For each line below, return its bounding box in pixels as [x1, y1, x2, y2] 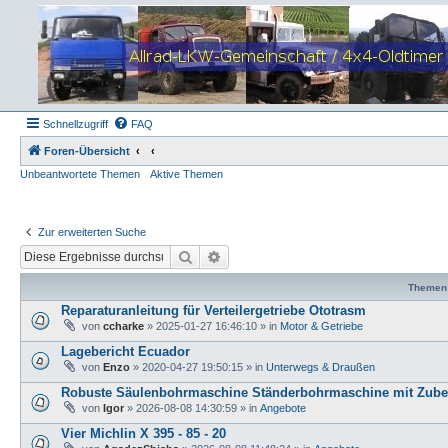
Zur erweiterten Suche [38, 226, 146, 238]
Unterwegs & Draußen [266, 360, 375, 373]
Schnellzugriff [43, 118, 108, 130]
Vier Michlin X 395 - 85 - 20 [61, 425, 226, 441]
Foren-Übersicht [44, 145, 130, 157]
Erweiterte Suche [222, 246, 322, 265]
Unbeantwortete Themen [20, 168, 140, 180]
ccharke [103, 319, 144, 332]
